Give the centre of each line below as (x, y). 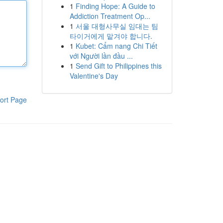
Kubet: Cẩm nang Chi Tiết (116, 46)
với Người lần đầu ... (101, 56)
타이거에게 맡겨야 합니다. (111, 36)
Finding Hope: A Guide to (115, 6)
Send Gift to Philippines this (118, 66)
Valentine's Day (94, 76)
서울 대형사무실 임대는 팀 (117, 26)
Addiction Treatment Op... (110, 16)
